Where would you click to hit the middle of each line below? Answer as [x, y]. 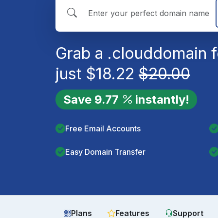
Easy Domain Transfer [105, 152]
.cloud [130, 53]
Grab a [82, 53]
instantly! [162, 99]
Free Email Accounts [103, 128]
